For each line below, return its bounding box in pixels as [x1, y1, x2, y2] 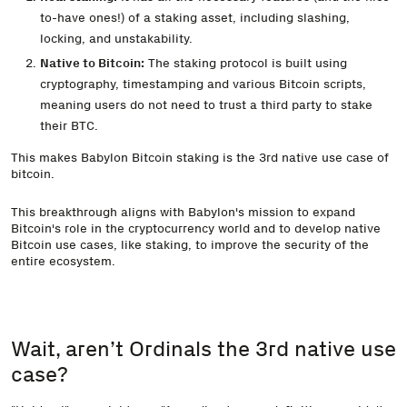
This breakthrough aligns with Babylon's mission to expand [11, 203, 355, 221]
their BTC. [39, 117, 98, 134]
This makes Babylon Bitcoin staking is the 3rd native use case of [11, 149, 389, 166]
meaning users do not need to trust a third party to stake [39, 96, 372, 114]
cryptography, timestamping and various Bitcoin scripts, [39, 75, 366, 93]
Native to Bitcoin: [39, 55, 144, 72]
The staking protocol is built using [144, 55, 347, 72]
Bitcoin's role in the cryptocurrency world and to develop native [11, 220, 381, 237]
